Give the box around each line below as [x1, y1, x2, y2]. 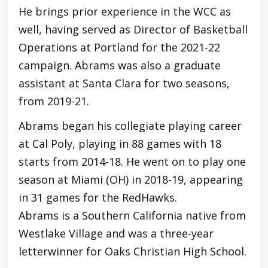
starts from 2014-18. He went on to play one [19, 154, 246, 169]
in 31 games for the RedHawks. [19, 190, 180, 205]
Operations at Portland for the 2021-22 [19, 39, 220, 54]
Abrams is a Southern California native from [19, 208, 246, 223]
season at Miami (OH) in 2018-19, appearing [19, 172, 243, 187]
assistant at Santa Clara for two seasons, [19, 75, 230, 90]
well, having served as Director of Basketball [19, 22, 248, 36]
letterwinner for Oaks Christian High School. [19, 243, 246, 258]
